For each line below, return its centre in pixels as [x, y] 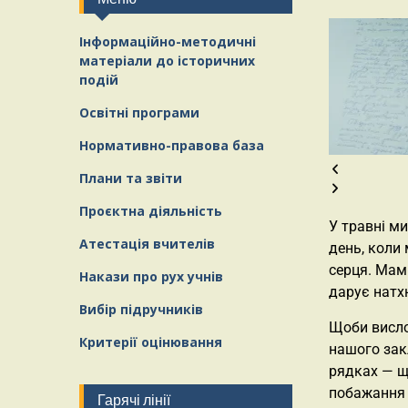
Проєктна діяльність [151, 211]
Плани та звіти [131, 178]
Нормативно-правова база [172, 145]
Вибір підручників [141, 309]
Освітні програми [139, 112]
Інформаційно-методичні [168, 41]
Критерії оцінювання [151, 342]
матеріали [117, 61]
